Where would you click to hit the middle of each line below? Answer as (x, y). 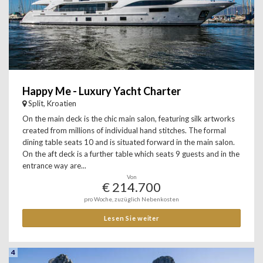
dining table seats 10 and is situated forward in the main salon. (129, 142)
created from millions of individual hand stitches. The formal (124, 130)
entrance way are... (54, 166)
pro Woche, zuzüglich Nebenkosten (131, 199)
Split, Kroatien (52, 103)
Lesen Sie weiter (131, 218)
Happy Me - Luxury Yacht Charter (102, 91)
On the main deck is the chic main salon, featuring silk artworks (129, 119)
